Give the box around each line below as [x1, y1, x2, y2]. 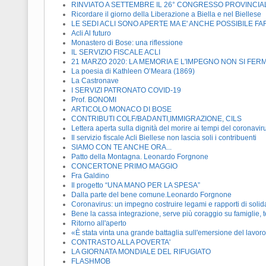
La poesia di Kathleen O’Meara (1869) [71, 67, 195, 76]
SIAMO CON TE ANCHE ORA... [71, 143, 172, 152]
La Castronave [71, 77, 119, 85]
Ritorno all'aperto [71, 219, 126, 228]
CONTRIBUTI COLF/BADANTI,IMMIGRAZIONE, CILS [71, 115, 242, 123]
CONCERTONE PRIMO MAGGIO [71, 162, 178, 171]
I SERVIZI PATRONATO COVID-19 [71, 86, 181, 95]
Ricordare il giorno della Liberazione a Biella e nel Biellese [71, 10, 261, 19]
